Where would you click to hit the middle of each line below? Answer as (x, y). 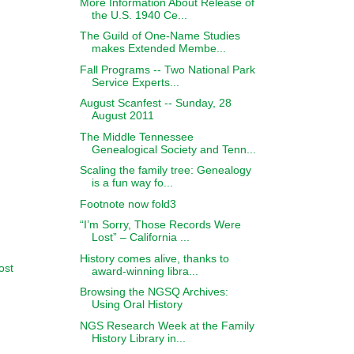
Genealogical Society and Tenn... (173, 149)
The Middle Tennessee (136, 136)
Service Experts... (135, 82)
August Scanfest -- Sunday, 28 (155, 103)
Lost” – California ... (140, 237)
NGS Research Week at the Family (167, 325)
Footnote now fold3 (128, 203)
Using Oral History (137, 304)
